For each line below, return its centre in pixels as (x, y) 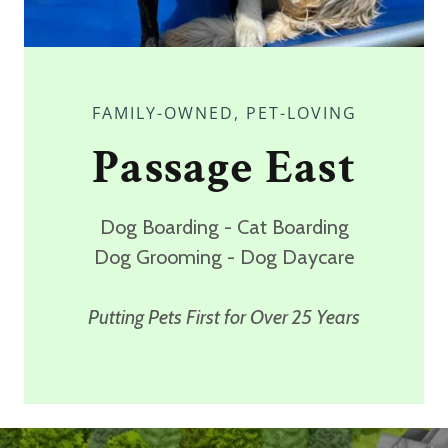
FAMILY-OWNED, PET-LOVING (224, 112)
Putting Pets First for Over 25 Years (224, 316)
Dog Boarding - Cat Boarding (224, 226)
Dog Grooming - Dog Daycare (224, 256)
